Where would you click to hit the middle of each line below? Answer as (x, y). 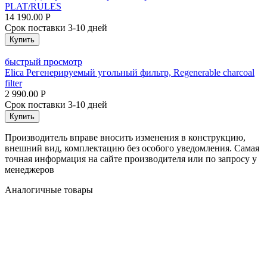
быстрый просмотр (44, 61)
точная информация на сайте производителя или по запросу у (131, 159)
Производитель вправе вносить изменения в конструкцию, (125, 137)
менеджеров (30, 169)
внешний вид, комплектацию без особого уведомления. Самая (132, 148)
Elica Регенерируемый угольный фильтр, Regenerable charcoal (130, 72)
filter (13, 83)
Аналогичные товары (49, 190)
